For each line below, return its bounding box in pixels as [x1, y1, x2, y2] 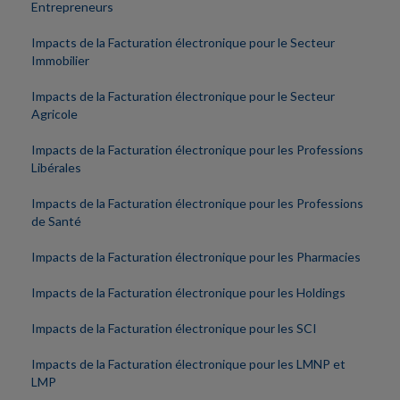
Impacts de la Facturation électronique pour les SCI [31, 321, 317, 337]
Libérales [31, 160, 81, 176]
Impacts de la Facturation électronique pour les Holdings [31, 285, 346, 301]
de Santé [31, 213, 81, 229]
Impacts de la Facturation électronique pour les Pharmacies [31, 249, 361, 265]
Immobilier [31, 53, 89, 69]
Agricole [31, 106, 78, 122]
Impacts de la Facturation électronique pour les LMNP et [31, 356, 346, 372]
